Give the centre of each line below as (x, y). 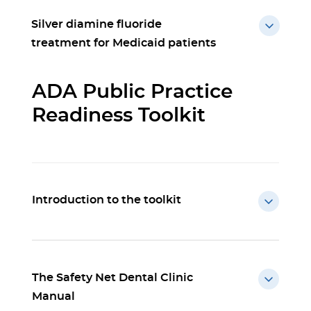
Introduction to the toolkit (107, 200)
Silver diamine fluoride (96, 24)
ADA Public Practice (132, 92)
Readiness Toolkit (119, 116)
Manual (53, 296)
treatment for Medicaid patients (124, 43)
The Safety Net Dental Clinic (112, 278)
